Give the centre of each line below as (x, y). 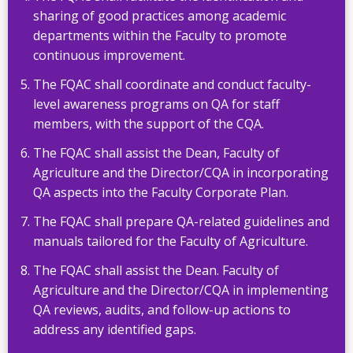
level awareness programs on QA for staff (156, 104)
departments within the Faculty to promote (160, 36)
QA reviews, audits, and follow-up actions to (162, 310)
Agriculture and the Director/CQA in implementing (181, 290)
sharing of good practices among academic (160, 16)
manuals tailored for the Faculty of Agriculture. (171, 242)
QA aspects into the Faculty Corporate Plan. (161, 193)
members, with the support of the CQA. (149, 124)
